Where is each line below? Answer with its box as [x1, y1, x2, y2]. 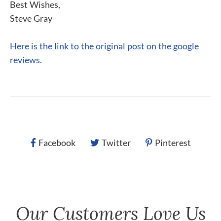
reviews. [10, 54, 42, 65]
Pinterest [154, 137, 191, 148]
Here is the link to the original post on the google [10, 40, 199, 51]
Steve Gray [10, 13, 52, 24]
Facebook [38, 137, 75, 148]
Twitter [101, 137, 131, 148]
